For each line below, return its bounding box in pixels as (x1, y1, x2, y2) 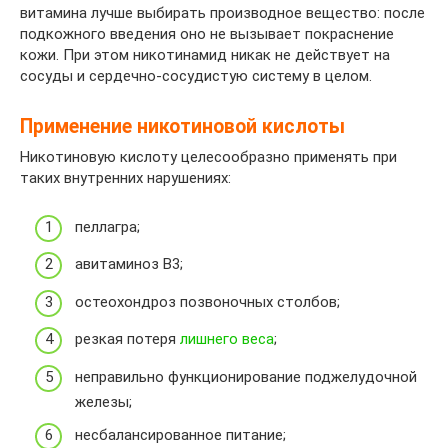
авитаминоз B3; (75, 255, 183, 274)
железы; (75, 392, 132, 411)
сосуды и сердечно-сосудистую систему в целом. (20, 67, 372, 86)
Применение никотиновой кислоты (20, 115, 345, 139)
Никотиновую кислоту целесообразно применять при (20, 148, 397, 167)
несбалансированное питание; (75, 426, 286, 445)
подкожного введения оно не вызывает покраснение (20, 25, 394, 44)
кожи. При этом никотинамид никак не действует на (20, 46, 390, 65)
